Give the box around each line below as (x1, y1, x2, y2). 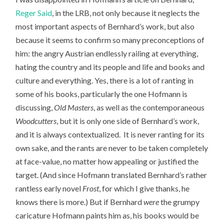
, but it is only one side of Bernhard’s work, (56, 116, 199, 126)
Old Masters (54, 102, 94, 112)
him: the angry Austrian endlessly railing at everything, (15, 48, 198, 58)
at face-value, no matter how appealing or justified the (15, 156, 199, 166)
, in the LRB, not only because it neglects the (52, 8, 200, 18)
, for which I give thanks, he (99, 183, 190, 193)
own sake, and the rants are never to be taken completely (15, 143, 208, 153)
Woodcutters (15, 116, 57, 126)
